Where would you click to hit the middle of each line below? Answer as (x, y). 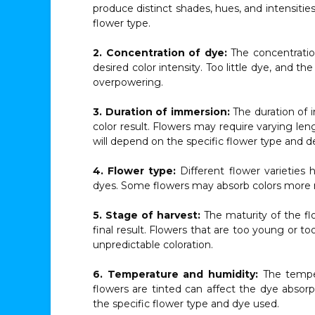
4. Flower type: (135, 171)
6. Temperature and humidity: (176, 274)
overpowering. (128, 82)
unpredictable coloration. (153, 245)
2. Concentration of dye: (160, 53)
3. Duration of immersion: (163, 112)
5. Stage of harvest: (149, 215)
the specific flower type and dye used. (186, 304)
